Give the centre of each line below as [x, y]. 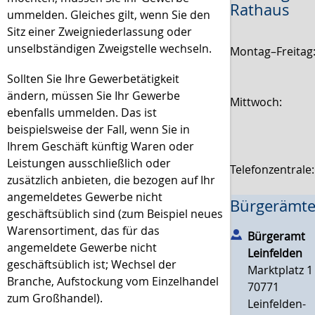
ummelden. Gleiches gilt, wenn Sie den [109, 15]
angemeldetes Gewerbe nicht [85, 197]
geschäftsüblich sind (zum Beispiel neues [115, 214]
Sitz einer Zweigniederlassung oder [99, 32]
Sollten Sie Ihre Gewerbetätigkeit [93, 79]
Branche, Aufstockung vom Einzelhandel [113, 282]
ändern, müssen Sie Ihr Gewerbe [94, 96]
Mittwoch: [256, 102]
